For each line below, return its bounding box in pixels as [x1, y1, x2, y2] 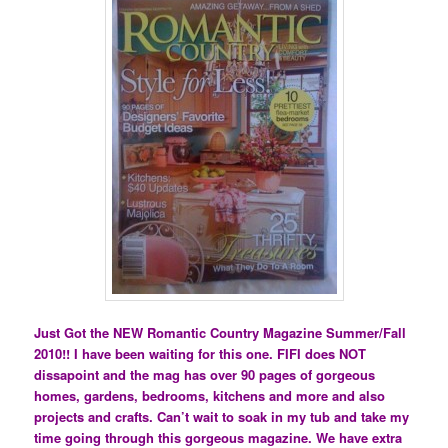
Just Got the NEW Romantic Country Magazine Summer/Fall [34, 322, 407, 342]
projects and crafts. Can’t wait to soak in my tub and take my [34, 406, 410, 426]
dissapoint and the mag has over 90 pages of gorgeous [34, 364, 376, 384]
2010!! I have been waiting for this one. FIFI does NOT [34, 343, 367, 363]
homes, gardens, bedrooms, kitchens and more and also [34, 385, 386, 405]
